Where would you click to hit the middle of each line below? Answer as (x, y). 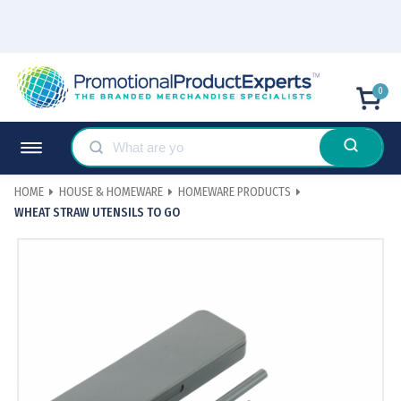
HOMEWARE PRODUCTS (235, 192)
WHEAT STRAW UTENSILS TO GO (97, 212)
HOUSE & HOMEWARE (111, 192)
